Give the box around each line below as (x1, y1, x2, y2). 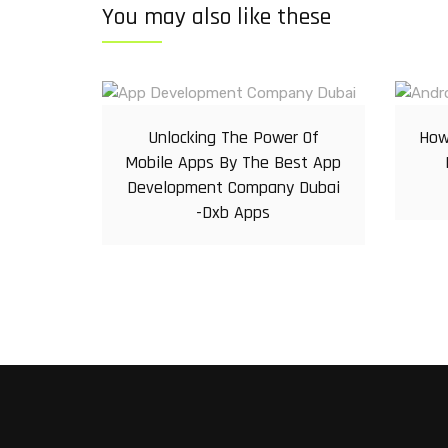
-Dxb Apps (196, 201, 271, 225)
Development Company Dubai (126, 176, 340, 200)
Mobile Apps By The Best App (125, 151, 342, 175)
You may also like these (102, 2, 331, 33)
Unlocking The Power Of (147, 126, 319, 150)
